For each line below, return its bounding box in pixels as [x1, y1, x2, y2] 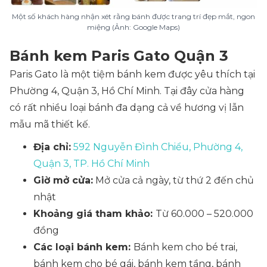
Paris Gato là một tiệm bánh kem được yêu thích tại [10, 69, 255, 80]
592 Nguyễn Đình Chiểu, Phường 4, [73, 141, 243, 153]
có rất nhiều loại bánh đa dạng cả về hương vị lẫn [10, 102, 244, 113]
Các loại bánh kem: [33, 241, 133, 253]
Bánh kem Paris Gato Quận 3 [10, 47, 232, 64]
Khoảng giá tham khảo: [33, 208, 156, 219]
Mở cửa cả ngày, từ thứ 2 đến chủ [93, 175, 254, 186]
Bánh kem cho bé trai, [133, 241, 237, 253]
